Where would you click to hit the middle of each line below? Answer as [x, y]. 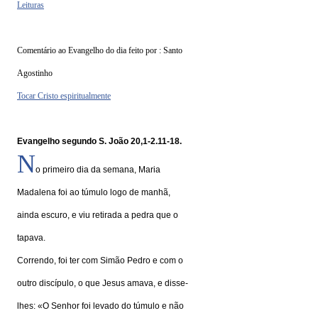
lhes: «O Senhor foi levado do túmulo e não [100, 306]
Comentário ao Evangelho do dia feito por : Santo [100, 50]
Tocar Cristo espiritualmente [64, 96]
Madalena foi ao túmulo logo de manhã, [94, 192]
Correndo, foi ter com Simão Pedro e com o [100, 261]
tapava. [31, 238]
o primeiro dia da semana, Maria [98, 170]
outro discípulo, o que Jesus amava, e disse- [103, 283]
